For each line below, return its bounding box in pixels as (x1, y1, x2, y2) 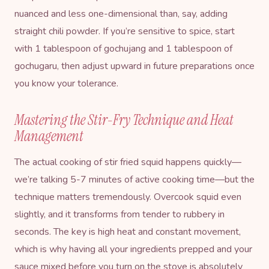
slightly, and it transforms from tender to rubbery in (14, 207, 225, 221)
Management (14, 126, 83, 145)
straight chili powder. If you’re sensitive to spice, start (14, 24, 235, 38)
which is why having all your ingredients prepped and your (14, 242, 252, 256)
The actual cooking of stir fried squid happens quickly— (14, 155, 241, 169)
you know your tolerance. (14, 76, 118, 90)
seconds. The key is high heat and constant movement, (14, 225, 241, 238)
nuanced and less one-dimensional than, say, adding (14, 7, 228, 20)
